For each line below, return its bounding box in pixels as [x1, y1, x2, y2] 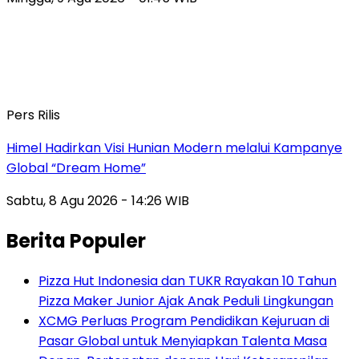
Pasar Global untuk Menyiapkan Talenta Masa [38, 331, 327, 350]
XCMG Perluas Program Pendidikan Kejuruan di [38, 311, 329, 330]
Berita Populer [6, 227, 146, 254]
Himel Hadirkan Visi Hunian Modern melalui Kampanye [6, 138, 342, 157]
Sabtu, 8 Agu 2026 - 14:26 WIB [6, 191, 189, 210]
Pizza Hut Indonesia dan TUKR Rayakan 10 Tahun [38, 271, 337, 290]
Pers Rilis [6, 105, 60, 124]
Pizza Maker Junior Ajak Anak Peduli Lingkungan [38, 291, 333, 310]
